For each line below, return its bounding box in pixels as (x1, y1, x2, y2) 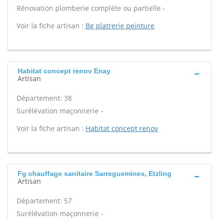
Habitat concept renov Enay (18, 67, 110, 75)
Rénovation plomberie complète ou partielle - (17, 3, 165, 13)
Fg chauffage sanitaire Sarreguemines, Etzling (18, 170, 172, 177)
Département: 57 (17, 196, 72, 205)
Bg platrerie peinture (86, 21, 154, 30)
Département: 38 (17, 93, 72, 103)
